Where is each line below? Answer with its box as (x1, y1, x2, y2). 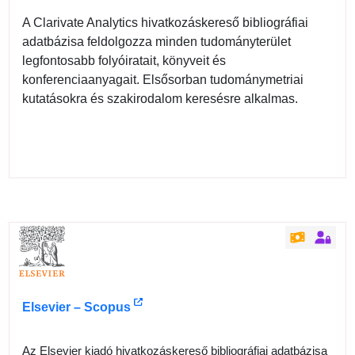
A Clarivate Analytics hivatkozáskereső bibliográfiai (22, 16, 309, 30)
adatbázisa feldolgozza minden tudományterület (22, 35, 292, 49)
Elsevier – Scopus (22, 300, 132, 314)
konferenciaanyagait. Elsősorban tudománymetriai (22, 73, 304, 87)
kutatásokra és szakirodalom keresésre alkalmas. (22, 92, 299, 106)
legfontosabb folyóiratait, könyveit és (22, 54, 227, 68)
